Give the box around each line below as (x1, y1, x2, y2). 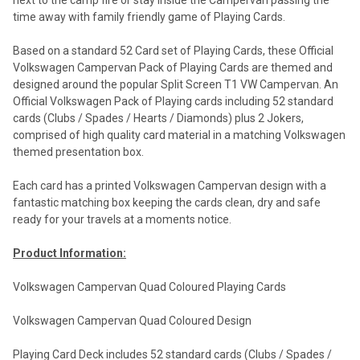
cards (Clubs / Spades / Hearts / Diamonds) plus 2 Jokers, (13, 112, 304, 125)
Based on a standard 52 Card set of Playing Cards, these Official (13, 44, 333, 58)
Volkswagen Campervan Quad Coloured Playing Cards (13, 280, 286, 294)
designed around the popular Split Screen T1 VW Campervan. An (13, 78, 338, 92)
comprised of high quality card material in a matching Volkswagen (13, 129, 346, 142)
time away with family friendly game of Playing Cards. (13, 10, 285, 24)
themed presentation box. (13, 145, 144, 159)
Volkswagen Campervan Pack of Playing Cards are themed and (13, 61, 333, 75)
